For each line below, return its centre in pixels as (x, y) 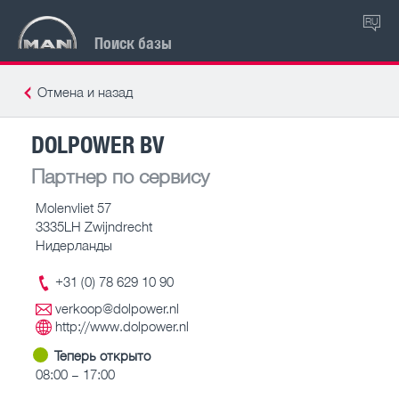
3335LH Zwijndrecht (94, 226)
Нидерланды (74, 244)
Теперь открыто (102, 355)
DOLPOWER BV (98, 143)
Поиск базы (133, 42)
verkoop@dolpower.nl (117, 308)
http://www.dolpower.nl (122, 326)
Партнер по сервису (120, 175)
